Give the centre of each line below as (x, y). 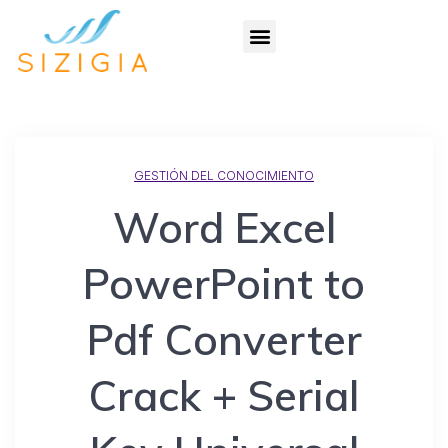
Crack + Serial (224, 396)
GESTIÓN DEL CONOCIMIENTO (224, 176)
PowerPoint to (224, 284)
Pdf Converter (224, 340)
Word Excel (224, 228)
